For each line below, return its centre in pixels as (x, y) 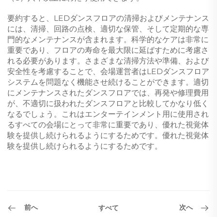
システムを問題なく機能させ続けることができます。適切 (108, 82)
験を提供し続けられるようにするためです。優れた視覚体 (108, 135)
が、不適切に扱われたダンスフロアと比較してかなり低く (108, 103)
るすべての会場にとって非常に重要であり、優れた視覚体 (108, 124)
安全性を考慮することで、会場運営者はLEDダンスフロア (108, 71)
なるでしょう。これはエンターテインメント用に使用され (108, 114)
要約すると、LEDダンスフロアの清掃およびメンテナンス (108, 18)
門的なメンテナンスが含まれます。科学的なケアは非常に (108, 39)
